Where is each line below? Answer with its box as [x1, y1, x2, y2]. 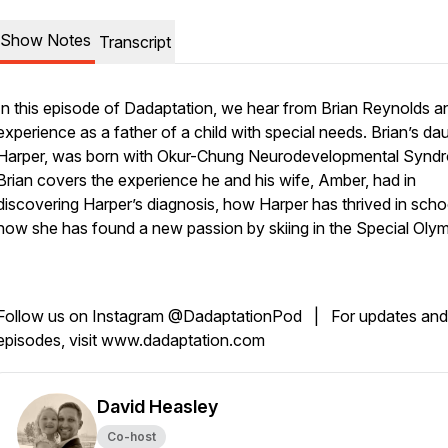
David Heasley [97, 396, 218, 417]
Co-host [107, 429, 156, 444]
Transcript [99, 32, 171, 52]
